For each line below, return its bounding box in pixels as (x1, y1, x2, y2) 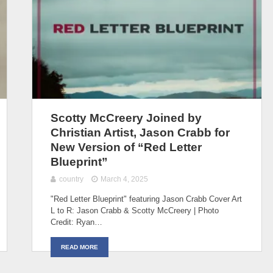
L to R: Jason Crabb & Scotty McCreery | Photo (51, 205, 219, 215)
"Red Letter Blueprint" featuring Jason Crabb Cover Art (51, 194, 242, 204)
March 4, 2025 (101, 174, 149, 183)
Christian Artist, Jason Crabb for (51, 126, 230, 139)
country (59, 174, 83, 183)
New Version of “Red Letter (51, 140, 202, 154)
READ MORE (61, 243, 98, 250)
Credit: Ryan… (51, 217, 102, 227)
